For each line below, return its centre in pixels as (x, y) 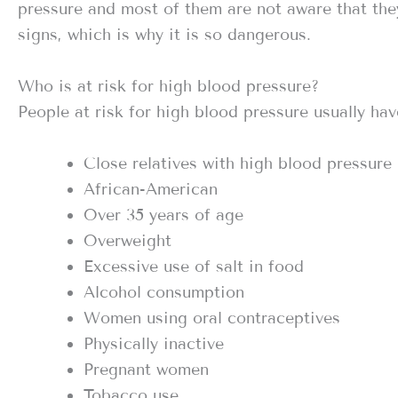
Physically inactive (154, 343)
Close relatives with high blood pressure (238, 163)
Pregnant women (146, 369)
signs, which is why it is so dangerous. (164, 35)
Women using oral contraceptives (212, 318)
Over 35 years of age (163, 215)
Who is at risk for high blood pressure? (168, 86)
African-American (151, 189)
